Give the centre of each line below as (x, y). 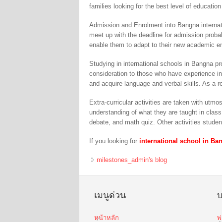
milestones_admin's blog (132, 160)
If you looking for (114, 141)
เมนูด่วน (110, 195)
